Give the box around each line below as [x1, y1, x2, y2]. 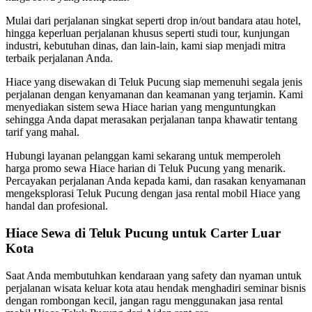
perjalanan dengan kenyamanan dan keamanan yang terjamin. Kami [6, 88, 303, 101]
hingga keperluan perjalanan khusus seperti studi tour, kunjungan [6, 27, 290, 40]
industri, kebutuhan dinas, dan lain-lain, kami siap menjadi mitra [6, 40, 286, 52]
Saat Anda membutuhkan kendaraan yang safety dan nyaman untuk [6, 269, 302, 281]
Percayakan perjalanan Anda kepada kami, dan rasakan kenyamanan [6, 175, 306, 187]
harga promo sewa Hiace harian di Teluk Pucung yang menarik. [6, 162, 286, 175]
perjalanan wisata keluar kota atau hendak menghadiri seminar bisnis [6, 281, 306, 294]
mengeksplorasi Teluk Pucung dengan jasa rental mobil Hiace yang [6, 187, 300, 200]
